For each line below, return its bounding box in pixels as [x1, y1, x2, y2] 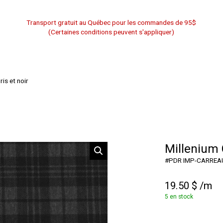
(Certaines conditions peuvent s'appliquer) [48, 28, 175, 36]
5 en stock [165, 193, 194, 201]
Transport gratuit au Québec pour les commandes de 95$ [26, 18, 197, 27]
